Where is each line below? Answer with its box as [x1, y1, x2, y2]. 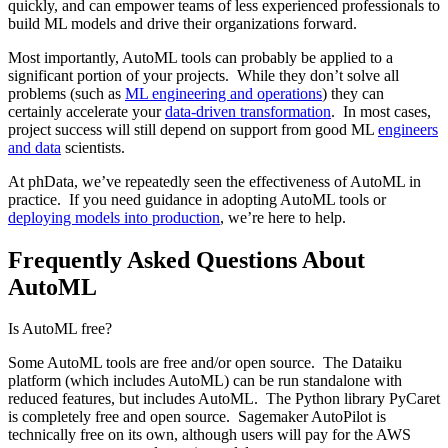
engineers [378, 120, 438, 138]
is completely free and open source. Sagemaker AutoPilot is [8, 408, 386, 426]
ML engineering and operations [125, 84, 322, 102]
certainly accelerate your [8, 102, 165, 120]
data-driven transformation [165, 102, 331, 120]
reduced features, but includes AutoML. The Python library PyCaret [8, 390, 440, 408]
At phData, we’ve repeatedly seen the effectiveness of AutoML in [8, 172, 421, 190]
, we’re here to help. [220, 208, 346, 226]
